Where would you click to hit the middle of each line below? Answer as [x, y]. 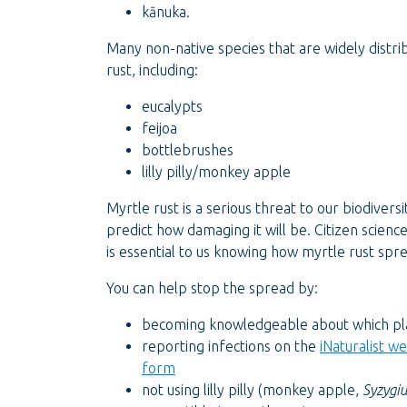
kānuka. [166, 12]
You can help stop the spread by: [212, 288]
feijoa [159, 128]
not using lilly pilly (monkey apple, [252, 390]
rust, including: [152, 70]
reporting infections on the [231, 346]
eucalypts [172, 106]
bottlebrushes [188, 150]
